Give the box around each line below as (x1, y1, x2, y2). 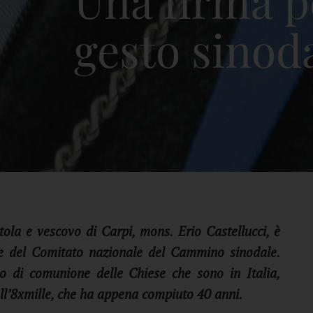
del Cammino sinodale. (147, 243, 280, 261)
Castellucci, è (205, 222, 280, 240)
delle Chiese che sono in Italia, (96, 264, 280, 282)
